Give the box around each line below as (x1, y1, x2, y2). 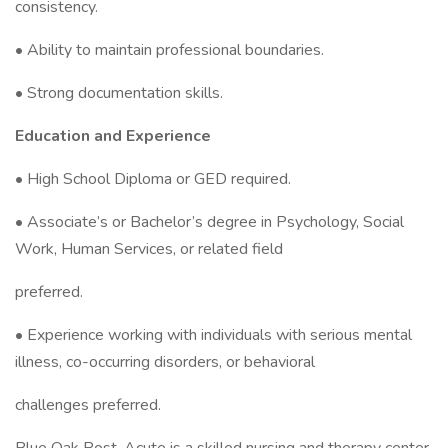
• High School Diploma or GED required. (15, 168, 291, 190)
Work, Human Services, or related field (15, 238, 283, 260)
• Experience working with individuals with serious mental (15, 324, 412, 346)
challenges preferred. (15, 394, 161, 416)
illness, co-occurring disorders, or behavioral (15, 351, 315, 373)
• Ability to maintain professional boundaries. (15, 39, 324, 61)
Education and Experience (15, 125, 211, 147)
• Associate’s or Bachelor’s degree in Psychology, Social (15, 211, 404, 233)
